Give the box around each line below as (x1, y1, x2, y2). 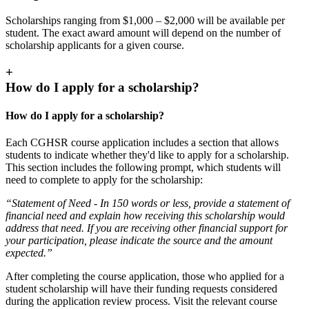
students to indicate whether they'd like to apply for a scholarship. (6, 149, 289, 161)
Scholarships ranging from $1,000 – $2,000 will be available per (6, 14, 285, 27)
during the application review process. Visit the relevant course (6, 295, 277, 308)
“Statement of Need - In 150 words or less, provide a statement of (6, 197, 290, 210)
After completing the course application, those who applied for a (6, 270, 284, 283)
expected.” (6, 247, 52, 259)
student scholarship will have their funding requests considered (6, 283, 277, 295)
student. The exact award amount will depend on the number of (6, 27, 281, 39)
